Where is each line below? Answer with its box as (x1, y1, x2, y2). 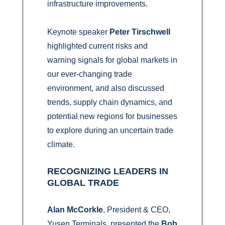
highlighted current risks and (47, 42, 148, 51)
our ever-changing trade (47, 70, 132, 79)
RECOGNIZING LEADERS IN (47, 166, 168, 177)
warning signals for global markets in (47, 56, 177, 65)
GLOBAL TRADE (47, 178, 119, 188)
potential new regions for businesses (47, 112, 177, 121)
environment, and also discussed (47, 84, 164, 93)
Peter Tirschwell (109, 28, 170, 37)
